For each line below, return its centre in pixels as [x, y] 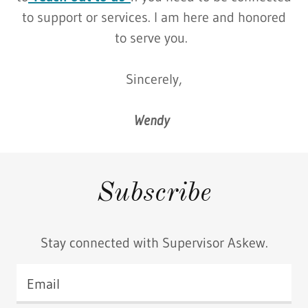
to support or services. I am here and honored [154, 17]
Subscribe [154, 194]
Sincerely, [154, 79]
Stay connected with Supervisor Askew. [154, 242]
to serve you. [154, 37]
